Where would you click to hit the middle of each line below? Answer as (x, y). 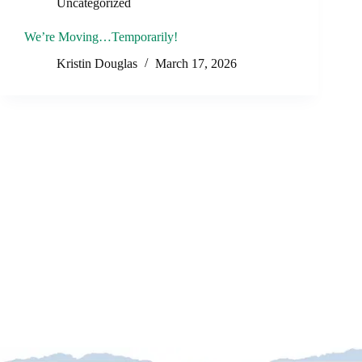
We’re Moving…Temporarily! (101, 37)
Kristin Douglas (97, 64)
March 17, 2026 (196, 64)
